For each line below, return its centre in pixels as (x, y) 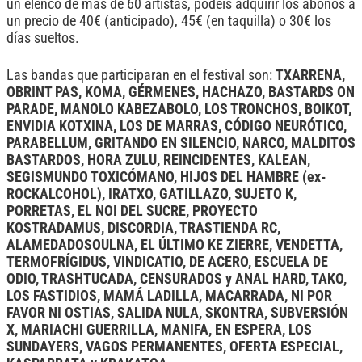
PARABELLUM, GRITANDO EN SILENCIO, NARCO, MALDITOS (181, 143)
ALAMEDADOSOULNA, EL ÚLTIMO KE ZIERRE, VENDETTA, (175, 245)
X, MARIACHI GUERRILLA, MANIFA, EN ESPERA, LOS (159, 330)
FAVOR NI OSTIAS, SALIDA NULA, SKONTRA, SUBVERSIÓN (177, 313)
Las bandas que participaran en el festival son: (141, 76)
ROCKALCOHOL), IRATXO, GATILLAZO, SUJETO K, (152, 194)
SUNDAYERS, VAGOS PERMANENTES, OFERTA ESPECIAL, (175, 347)
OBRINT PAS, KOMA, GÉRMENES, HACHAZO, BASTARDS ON (181, 93)
